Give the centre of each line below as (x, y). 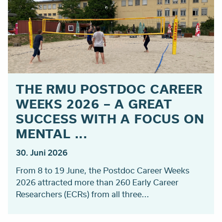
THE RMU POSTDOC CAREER (109, 89)
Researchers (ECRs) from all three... (83, 194)
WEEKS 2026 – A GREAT (94, 104)
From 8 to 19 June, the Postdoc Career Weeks (103, 170)
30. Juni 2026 (42, 153)
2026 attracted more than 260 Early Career (97, 182)
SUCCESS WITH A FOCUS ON (110, 119)
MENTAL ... (52, 134)
